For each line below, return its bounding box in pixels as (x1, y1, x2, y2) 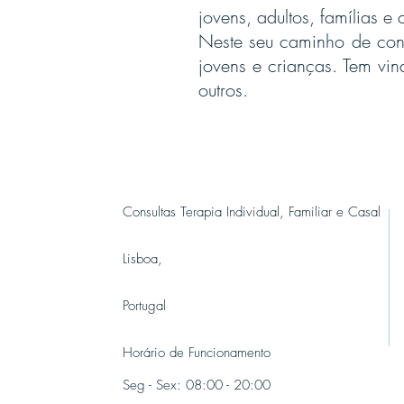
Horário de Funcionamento (123, 344, 271, 362)
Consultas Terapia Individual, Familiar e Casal (123, 203, 381, 221)
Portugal (123, 297, 166, 315)
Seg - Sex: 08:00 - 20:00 (123, 376, 271, 394)
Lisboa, (123, 250, 162, 268)
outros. (198, 78, 248, 102)
